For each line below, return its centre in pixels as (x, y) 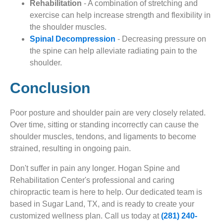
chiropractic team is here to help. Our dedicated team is (106, 192)
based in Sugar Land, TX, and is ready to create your (102, 204)
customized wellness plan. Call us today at (85, 216)
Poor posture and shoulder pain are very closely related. (108, 113)
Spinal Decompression (73, 39)
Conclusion (50, 88)
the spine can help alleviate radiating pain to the (113, 51)
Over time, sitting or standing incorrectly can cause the (104, 125)
